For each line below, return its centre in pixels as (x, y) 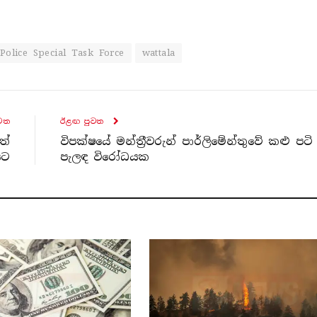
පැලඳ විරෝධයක (105, 157)
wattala (158, 52)
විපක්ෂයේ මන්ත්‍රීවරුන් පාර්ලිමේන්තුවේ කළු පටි (186, 141)
